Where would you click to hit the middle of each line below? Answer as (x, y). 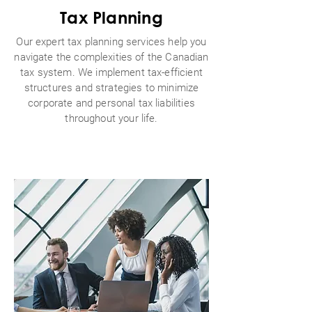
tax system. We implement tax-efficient (111, 72)
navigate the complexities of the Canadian (111, 57)
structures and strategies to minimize (111, 88)
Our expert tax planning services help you (111, 42)
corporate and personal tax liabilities (111, 103)
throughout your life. (111, 118)
